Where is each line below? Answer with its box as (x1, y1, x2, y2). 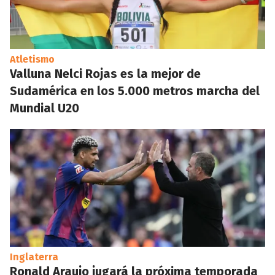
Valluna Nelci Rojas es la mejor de (10, 66, 201, 81)
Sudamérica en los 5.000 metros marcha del (10, 83, 260, 98)
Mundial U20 (10, 101, 79, 115)
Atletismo (10, 53, 55, 65)
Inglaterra (10, 251, 58, 263)
